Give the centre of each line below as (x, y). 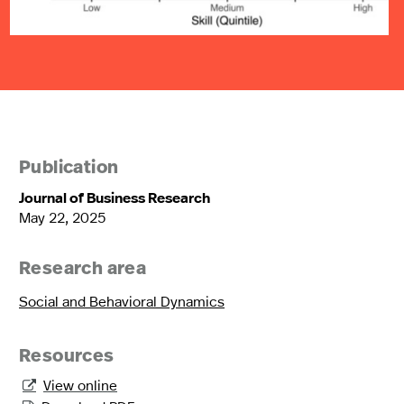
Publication (69, 169)
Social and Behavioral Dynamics (122, 301)
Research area (83, 270)
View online (80, 385)
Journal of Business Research (115, 198)
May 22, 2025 (62, 217)
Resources (67, 358)
